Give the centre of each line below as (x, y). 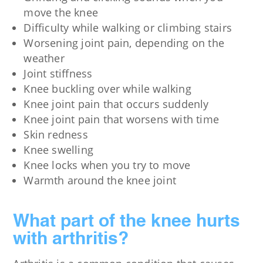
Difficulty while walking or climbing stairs (128, 28)
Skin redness (56, 135)
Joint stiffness (58, 74)
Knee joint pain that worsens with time (121, 119)
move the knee (61, 13)
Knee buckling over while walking (107, 89)
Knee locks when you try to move (107, 165)
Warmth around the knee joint (100, 181)
